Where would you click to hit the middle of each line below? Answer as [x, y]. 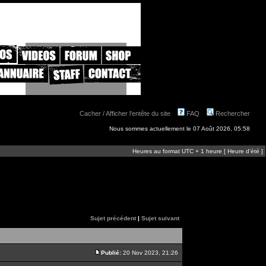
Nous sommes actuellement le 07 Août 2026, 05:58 [180, 129]
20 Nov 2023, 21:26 [151, 253]
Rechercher [232, 113]
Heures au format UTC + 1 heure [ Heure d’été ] [198, 151]
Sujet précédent [113, 218]
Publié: [111, 253]
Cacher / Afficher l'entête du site [125, 113]
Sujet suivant [160, 218]
